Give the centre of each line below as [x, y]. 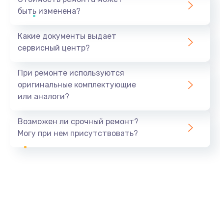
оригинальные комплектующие [77, 84]
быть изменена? [49, 11]
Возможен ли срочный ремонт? [78, 121]
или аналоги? [43, 96]
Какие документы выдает [67, 36]
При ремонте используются [71, 73]
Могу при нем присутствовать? [78, 133]
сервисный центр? [54, 48]
